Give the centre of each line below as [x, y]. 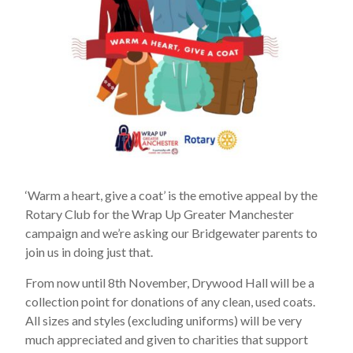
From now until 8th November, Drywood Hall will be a [170, 283]
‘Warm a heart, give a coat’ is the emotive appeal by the [172, 195]
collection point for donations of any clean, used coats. [171, 302]
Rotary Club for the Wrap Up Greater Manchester [160, 214]
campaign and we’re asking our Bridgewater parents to [172, 233]
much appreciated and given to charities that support [167, 340]
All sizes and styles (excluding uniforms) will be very [164, 321]
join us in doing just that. [89, 252]
